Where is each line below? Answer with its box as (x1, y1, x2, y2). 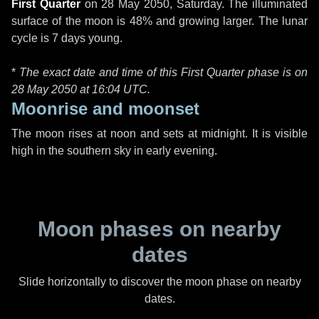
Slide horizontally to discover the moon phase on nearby (18, 276, 301, 288)
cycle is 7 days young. (11, 32, 122, 44)
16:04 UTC (92, 83, 147, 95)
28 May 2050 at (11, 83, 92, 95)
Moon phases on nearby (38, 217, 281, 241)
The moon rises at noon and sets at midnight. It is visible (11, 127, 308, 140)
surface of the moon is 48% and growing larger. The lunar (11, 15, 308, 27)
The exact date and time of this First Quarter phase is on (19, 66, 308, 78)
